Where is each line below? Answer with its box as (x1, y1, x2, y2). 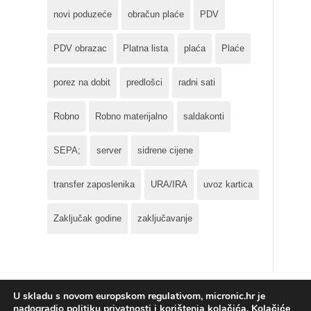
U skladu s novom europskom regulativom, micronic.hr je (13, 289, 265, 303)
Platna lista (123, 43, 168, 53)
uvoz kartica (203, 179, 253, 190)
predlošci (126, 77, 162, 87)
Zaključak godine (53, 213, 121, 224)
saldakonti (183, 111, 224, 121)
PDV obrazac (53, 43, 107, 53)
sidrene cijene (137, 145, 193, 155)
